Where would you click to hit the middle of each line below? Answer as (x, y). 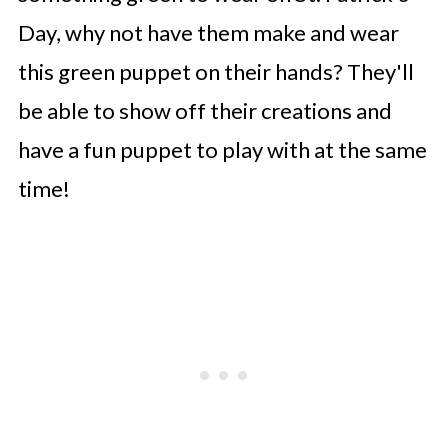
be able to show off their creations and (204, 110)
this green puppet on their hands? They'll (215, 71)
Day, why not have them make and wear (208, 32)
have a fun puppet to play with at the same (222, 149)
